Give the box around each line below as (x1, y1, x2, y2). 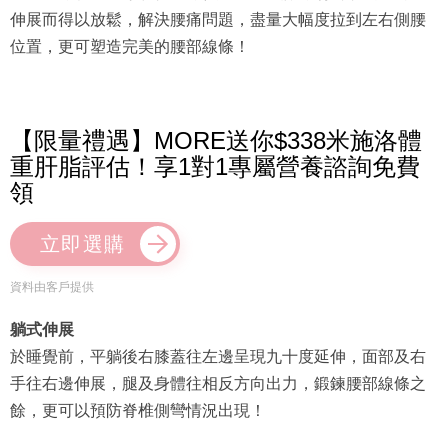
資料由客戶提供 (10, 280, 94, 295)
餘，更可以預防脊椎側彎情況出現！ (10, 402, 266, 420)
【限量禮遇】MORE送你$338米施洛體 (10, 127, 422, 155)
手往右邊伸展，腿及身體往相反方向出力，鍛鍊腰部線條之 (10, 375, 426, 393)
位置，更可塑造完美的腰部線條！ (10, 38, 250, 56)
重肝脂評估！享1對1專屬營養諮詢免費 (10, 153, 420, 181)
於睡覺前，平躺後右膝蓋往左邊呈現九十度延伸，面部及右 (10, 348, 426, 366)
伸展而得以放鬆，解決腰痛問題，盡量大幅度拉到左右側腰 (10, 11, 426, 29)
